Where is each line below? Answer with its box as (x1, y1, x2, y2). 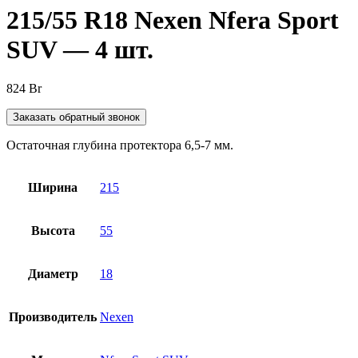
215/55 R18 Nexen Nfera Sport (6, 5, 339, 34)
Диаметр (27, 267, 78, 281)
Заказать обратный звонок (13, 111, 140, 124)
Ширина (28, 181, 78, 195)
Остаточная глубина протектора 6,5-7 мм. (6, 138, 233, 153)
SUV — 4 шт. (6, 34, 153, 64)
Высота (30, 224, 75, 238)
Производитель (9, 310, 97, 324)
